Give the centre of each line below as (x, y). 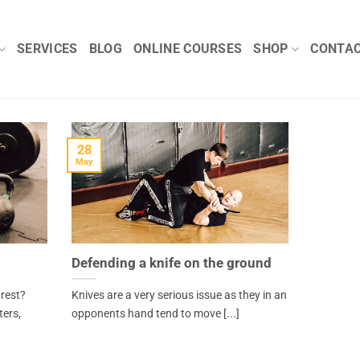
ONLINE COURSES (188, 49)
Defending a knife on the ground (171, 263)
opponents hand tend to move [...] (155, 313)
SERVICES (47, 49)
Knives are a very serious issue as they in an (179, 295)
